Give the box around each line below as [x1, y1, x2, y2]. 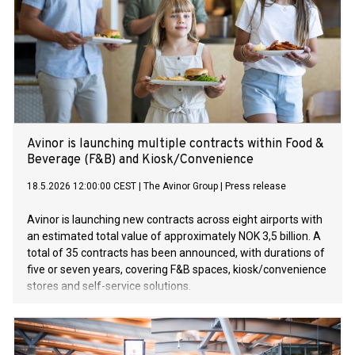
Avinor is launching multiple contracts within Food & [27, 136, 324, 153]
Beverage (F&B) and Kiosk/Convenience [27, 152, 254, 169]
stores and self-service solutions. [27, 280, 191, 293]
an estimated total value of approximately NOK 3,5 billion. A [27, 230, 321, 243]
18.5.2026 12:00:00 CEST [27, 181, 136, 193]
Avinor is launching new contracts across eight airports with [27, 213, 323, 227]
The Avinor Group [143, 181, 218, 193]
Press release [225, 181, 286, 193]
